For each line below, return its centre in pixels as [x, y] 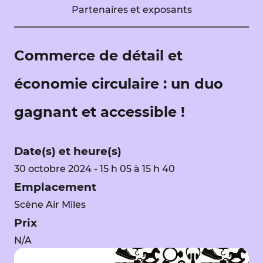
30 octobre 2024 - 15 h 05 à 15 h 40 [95, 169]
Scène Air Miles [50, 205]
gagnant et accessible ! [100, 112]
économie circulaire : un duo [119, 84]
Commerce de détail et [98, 55]
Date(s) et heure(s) [68, 151]
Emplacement [55, 187]
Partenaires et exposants [131, 10]
